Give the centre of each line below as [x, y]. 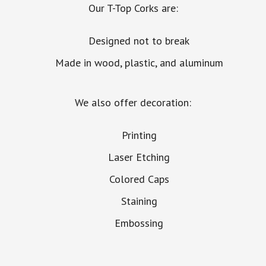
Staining [139, 201]
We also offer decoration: [133, 103]
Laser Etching [139, 157]
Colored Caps [139, 179]
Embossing [139, 223]
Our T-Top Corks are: [133, 8]
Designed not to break [139, 41]
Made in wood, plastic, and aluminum [139, 63]
